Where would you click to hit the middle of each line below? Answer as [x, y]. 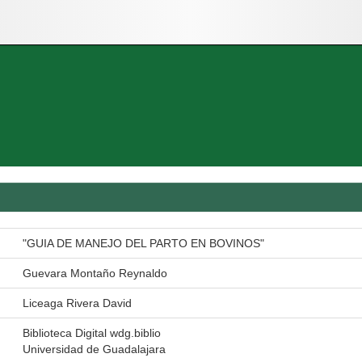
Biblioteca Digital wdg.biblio [92, 333]
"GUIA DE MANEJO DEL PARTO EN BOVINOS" [143, 243]
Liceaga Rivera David [77, 303]
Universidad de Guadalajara [94, 349]
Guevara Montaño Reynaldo [95, 273]
